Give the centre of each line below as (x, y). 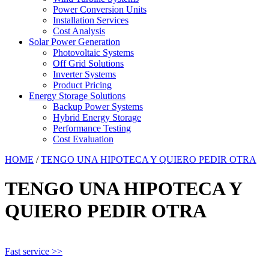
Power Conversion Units (100, 9)
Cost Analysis (79, 31)
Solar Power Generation (74, 42)
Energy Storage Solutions (77, 96)
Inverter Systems (84, 74)
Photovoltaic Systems (93, 53)
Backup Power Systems (98, 107)
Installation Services (91, 20)
